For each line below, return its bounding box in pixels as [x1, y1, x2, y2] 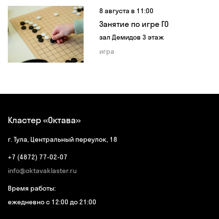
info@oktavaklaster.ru [8, 166, 77, 175]
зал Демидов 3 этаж [99, 33, 164, 42]
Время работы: [8, 184, 56, 193]
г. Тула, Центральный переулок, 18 [8, 135, 117, 144]
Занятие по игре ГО [99, 19, 169, 29]
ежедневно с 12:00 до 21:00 [8, 197, 96, 206]
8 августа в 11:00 [99, 6, 153, 16]
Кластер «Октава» [8, 114, 81, 126]
